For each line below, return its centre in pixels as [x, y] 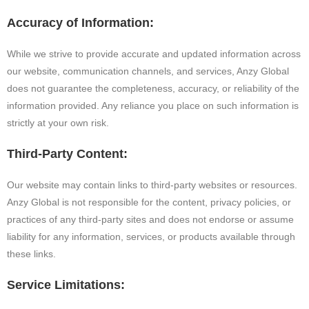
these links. [31, 253]
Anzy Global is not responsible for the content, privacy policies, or [149, 202]
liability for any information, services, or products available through [151, 236]
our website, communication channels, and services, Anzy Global [148, 71]
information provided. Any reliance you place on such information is [153, 105]
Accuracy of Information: [80, 22]
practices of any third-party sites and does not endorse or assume [150, 219]
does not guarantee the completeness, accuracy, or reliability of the [153, 88]
